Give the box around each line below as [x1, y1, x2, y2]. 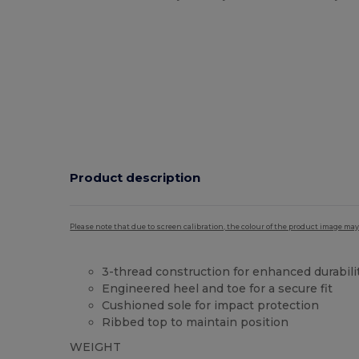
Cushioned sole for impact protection [102, 297, 320, 313]
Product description [70, 170, 201, 186]
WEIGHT [70, 339, 122, 354]
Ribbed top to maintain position [102, 314, 289, 329]
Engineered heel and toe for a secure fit [102, 280, 333, 296]
